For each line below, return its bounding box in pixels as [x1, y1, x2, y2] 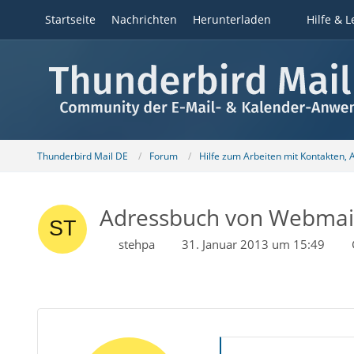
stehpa [118, 236, 155, 252]
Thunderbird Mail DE [36, 149, 128, 163]
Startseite [44, 12, 96, 27]
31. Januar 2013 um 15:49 [181, 236, 325, 252]
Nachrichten [111, 12, 177, 27]
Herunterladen [192, 12, 271, 27]
